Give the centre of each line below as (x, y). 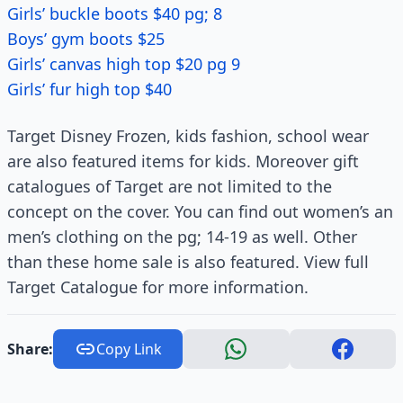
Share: (30, 349)
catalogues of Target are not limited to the (170, 186)
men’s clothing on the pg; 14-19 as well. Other (182, 237)
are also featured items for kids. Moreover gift (183, 161)
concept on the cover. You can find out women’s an (200, 211)
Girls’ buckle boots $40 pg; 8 (115, 13)
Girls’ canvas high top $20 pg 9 (124, 64)
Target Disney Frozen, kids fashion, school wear (188, 136)
